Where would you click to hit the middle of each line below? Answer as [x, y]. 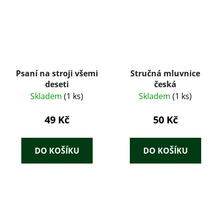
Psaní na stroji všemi [57, 73]
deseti [57, 84]
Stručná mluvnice [165, 73]
